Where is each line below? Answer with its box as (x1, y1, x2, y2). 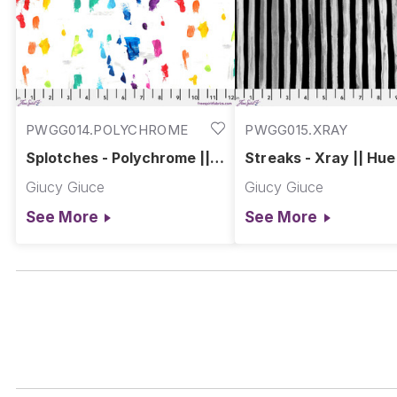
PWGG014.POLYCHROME (26, 121, 189, 139)
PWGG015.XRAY (245, 121, 348, 139)
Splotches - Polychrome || (26, 148, 211, 167)
